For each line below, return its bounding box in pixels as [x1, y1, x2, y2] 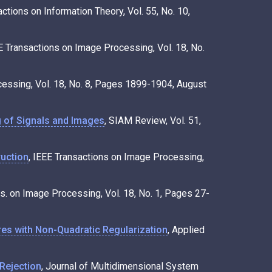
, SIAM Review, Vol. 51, [104, 114, 201, 126]
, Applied [168, 223, 205, 236]
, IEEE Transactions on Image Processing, [29, 151, 204, 163]
